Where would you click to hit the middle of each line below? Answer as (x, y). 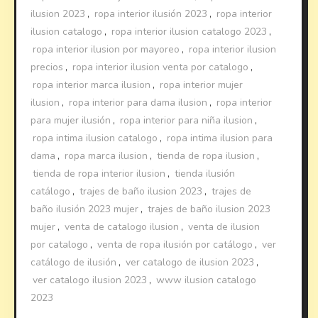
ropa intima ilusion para (220, 138)
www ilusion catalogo (207, 280)
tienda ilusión (205, 174)
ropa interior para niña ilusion (187, 121)
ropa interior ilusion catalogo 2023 (190, 32)
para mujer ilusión (71, 121)
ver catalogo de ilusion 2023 (190, 263)
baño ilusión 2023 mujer (85, 209)
